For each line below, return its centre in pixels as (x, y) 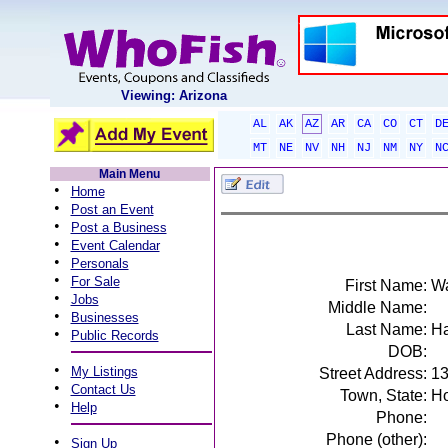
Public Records (114, 335)
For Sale (95, 281)
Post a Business (118, 227)
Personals (99, 263)
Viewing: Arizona (173, 95)
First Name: (385, 285)
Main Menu (129, 174)
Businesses (104, 317)
